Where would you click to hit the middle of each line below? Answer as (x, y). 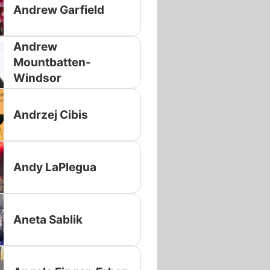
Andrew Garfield (58, 10)
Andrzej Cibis (50, 115)
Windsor (37, 78)
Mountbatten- (52, 62)
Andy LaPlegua (55, 167)
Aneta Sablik (48, 219)
